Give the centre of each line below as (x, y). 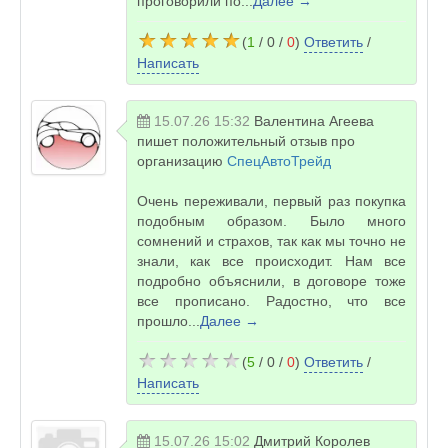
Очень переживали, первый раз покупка (271, 201)
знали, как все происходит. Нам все (271, 261)
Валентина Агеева (314, 121)
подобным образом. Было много (271, 221)
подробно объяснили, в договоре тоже (271, 281)
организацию (182, 161)
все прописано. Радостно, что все (271, 301)
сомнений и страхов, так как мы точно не (271, 241)
